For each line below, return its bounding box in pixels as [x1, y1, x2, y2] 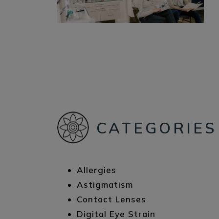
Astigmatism [77, 179, 133, 190]
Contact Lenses [77, 194, 146, 204]
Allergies [77, 165, 116, 175]
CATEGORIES [96, 118, 217, 137]
